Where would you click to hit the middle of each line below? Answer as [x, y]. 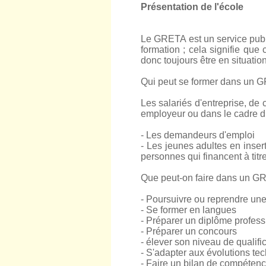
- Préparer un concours [189, 231]
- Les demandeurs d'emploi [198, 135]
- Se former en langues [189, 210]
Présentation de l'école [192, 7]
